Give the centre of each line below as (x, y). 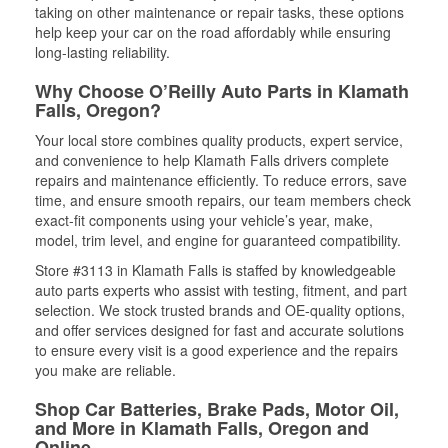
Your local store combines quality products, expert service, (219, 140)
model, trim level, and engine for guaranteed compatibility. (218, 240)
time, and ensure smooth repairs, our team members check (223, 200)
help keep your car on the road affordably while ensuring (213, 32)
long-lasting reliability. (102, 52)
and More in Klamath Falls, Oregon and (202, 428)
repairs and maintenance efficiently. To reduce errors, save (221, 180)
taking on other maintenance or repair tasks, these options (219, 12)
